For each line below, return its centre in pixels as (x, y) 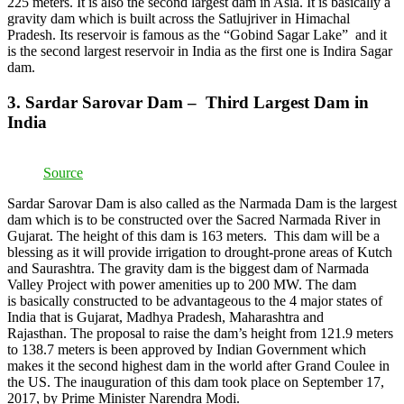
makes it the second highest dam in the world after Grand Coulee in (198, 366)
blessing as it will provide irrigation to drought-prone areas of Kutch (200, 252)
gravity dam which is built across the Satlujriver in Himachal (179, 18)
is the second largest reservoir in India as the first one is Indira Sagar (200, 50)
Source (63, 173)
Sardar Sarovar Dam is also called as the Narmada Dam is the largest (202, 204)
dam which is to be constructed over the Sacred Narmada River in (194, 220)
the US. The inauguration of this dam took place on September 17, (196, 382)
